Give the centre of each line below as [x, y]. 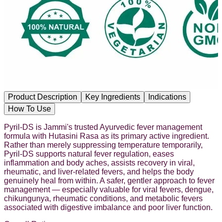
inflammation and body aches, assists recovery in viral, [99, 163]
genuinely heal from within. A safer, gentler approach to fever [109, 180]
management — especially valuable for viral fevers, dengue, [109, 189]
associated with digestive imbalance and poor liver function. [108, 207]
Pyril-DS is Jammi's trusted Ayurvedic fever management [103, 127]
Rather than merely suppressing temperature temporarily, [103, 145]
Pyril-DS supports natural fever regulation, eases [89, 154]
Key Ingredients [113, 97]
